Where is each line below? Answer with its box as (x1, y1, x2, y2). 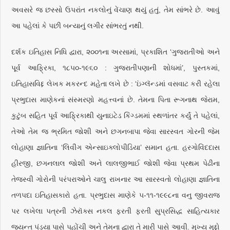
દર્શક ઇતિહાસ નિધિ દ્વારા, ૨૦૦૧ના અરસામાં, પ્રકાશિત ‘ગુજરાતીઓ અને (11, 48, 220, 56)
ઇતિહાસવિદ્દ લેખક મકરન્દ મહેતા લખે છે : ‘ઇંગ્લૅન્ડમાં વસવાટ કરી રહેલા (11, 80, 220, 88)
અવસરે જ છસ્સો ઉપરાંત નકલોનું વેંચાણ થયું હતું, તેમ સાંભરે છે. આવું (11, 6, 220, 14)
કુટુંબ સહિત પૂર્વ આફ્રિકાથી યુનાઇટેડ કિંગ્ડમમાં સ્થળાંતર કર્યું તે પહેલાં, (11, 111, 220, 120)
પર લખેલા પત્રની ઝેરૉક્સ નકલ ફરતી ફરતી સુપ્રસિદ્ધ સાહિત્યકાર (11, 207, 220, 215)
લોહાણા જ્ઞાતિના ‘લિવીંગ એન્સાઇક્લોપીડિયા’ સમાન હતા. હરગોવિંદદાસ (11, 143, 220, 151)
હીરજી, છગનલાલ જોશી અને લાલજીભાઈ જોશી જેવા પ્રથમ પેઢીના (11, 159, 220, 167)
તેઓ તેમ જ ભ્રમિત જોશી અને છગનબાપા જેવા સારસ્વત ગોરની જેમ (11, 127, 220, 136)
